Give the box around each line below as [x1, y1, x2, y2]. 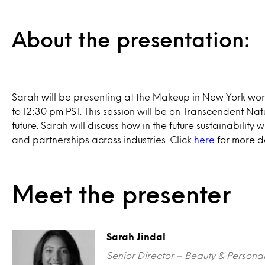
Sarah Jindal [106, 232, 166, 240]
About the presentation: [12, 31, 250, 47]
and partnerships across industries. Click [12, 135, 194, 143]
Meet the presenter [12, 185, 231, 203]
